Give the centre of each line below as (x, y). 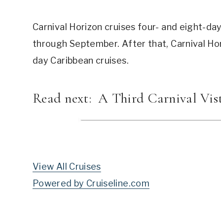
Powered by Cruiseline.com (91, 184)
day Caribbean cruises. (81, 61)
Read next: (66, 98)
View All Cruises (67, 167)
